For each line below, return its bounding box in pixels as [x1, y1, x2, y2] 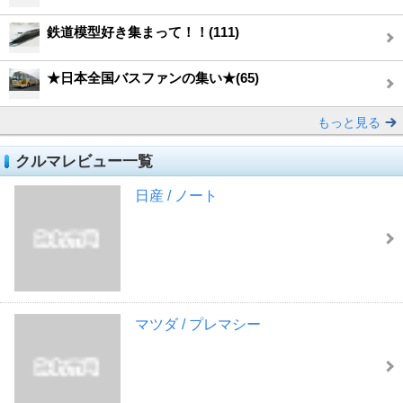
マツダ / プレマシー [134, 316, 261, 332]
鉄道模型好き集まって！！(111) [47, 24, 239, 40]
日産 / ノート [134, 188, 218, 204]
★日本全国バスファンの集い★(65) [47, 70, 259, 86]
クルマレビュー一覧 [15, 153, 153, 171]
